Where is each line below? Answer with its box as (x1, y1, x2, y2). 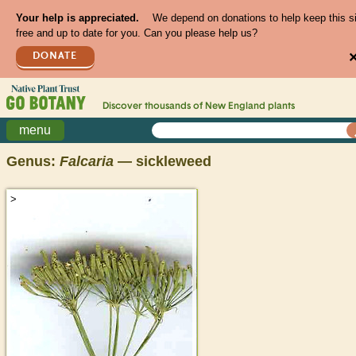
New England (204, 102, 265, 112)
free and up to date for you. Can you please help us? (15, 27, 257, 40)
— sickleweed (114, 153, 211, 170)
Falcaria (60, 153, 114, 170)
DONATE (33, 50, 78, 61)
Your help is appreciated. (15, 12, 139, 25)
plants (265, 102, 295, 112)
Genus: (6, 153, 60, 170)
